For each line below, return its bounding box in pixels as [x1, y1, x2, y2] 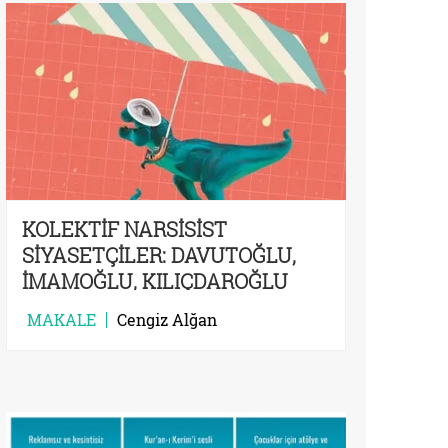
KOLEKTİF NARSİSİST [22, 216, 227, 243]
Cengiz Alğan [117, 309, 217, 331]
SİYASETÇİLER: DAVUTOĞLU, [22, 242, 296, 269]
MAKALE [27, 309, 96, 331]
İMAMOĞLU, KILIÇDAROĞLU [22, 268, 288, 295]
